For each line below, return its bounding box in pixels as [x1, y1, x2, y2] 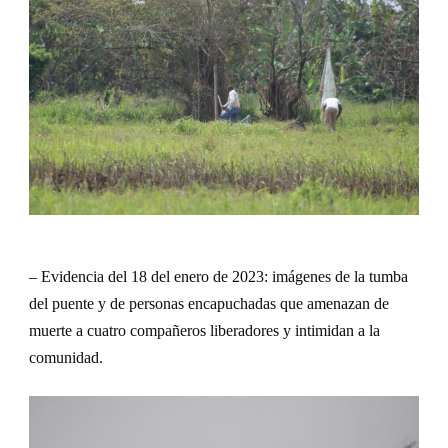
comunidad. [29, 348, 103, 366]
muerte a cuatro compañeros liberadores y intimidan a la [29, 321, 380, 339]
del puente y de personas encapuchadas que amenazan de [29, 294, 389, 312]
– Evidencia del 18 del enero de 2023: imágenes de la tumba [29, 267, 408, 285]
